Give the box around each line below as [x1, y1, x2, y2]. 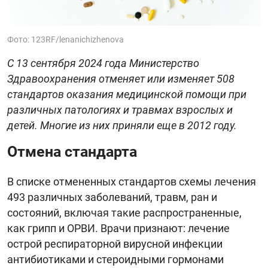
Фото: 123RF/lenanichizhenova [7, 34, 124, 44]
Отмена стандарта [7, 142, 137, 160]
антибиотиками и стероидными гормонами [7, 252, 224, 266]
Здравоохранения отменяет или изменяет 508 [7, 72, 234, 85]
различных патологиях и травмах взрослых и [7, 103, 233, 116]
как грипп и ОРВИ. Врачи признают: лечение [7, 221, 230, 234]
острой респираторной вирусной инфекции [7, 237, 223, 250]
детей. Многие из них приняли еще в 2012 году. [7, 118, 237, 132]
